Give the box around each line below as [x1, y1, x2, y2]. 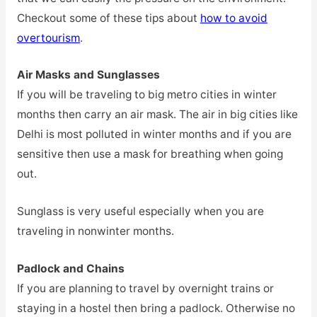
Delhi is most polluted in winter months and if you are [16, 127, 292, 142]
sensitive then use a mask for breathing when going [16, 147, 283, 161]
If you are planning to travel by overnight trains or [16, 282, 274, 296]
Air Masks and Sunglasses [16, 68, 160, 82]
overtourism [16, 30, 80, 45]
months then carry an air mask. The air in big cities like [16, 108, 298, 122]
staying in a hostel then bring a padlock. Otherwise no [16, 301, 295, 316]
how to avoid [200, 11, 267, 25]
